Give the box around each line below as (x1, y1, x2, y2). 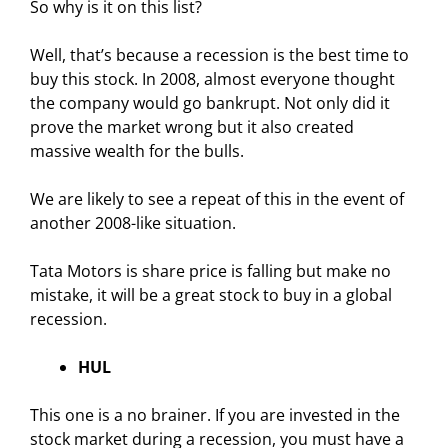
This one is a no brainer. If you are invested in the (30, 403, 400, 426)
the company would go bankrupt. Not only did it (30, 91, 390, 114)
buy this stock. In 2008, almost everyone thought (30, 67, 395, 90)
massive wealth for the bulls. (30, 139, 244, 162)
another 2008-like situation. (30, 211, 236, 234)
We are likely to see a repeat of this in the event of (30, 187, 404, 210)
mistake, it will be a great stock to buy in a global (30, 283, 392, 306)
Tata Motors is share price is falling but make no (30, 259, 391, 282)
